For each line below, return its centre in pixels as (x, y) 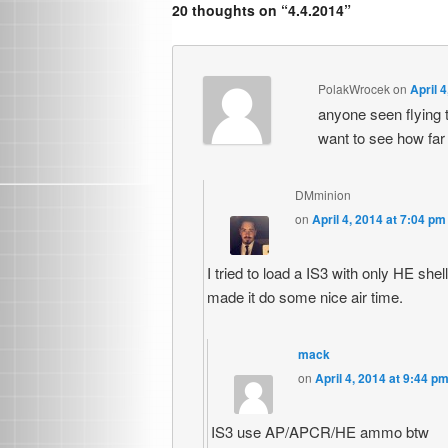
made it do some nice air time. (305, 296)
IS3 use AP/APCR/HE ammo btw (320, 431)
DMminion (323, 194)
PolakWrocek (353, 88)
